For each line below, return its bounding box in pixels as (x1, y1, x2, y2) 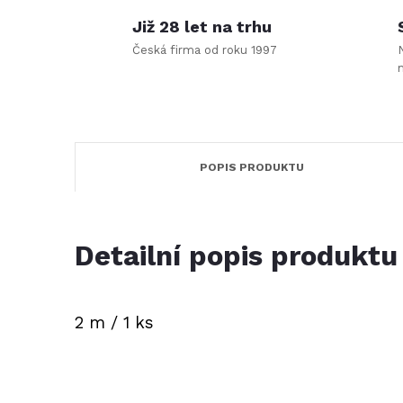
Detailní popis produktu (75, 239, 398, 273)
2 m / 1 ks (75, 313, 154, 333)
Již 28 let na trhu (132, 17, 272, 36)
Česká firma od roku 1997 (132, 43, 277, 57)
